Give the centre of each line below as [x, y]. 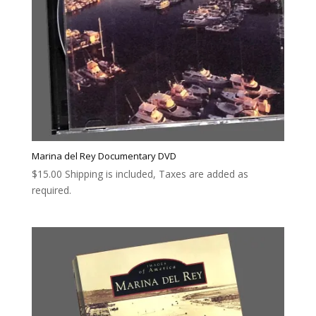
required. [51, 190]
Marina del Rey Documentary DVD [104, 156]
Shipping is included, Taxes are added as [156, 174]
